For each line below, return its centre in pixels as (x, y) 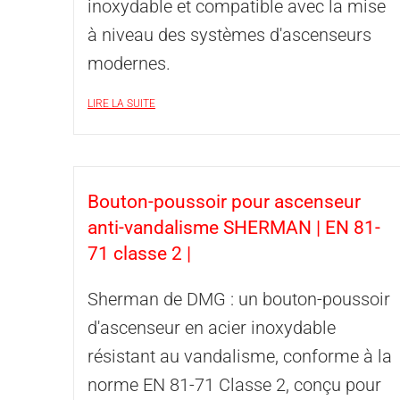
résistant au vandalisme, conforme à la (240, 356)
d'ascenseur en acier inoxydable (212, 328)
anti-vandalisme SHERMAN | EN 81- (234, 228)
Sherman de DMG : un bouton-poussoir (239, 299)
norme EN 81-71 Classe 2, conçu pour (234, 385)
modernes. (129, 63)
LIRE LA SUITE (121, 104)
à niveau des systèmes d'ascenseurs (229, 35)
